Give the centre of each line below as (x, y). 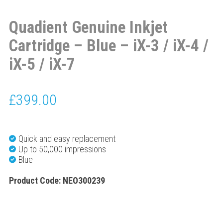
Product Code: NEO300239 (57, 181)
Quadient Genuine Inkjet (88, 27)
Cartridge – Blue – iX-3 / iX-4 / (109, 46)
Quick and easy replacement (67, 138)
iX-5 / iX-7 (42, 64)
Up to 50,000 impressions (62, 149)
